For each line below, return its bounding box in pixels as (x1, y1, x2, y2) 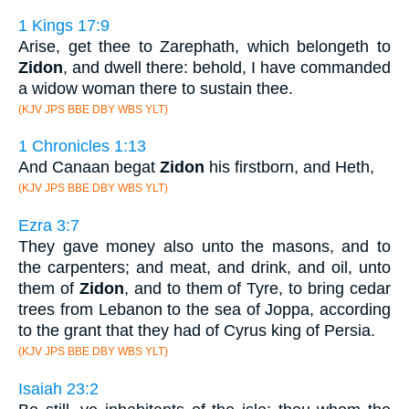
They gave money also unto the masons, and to (18, 236, 391, 256)
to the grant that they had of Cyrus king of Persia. (18, 320, 375, 340)
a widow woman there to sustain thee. (18, 79, 293, 98)
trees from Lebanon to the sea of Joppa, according (18, 299, 391, 319)
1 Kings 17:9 (18, 16, 110, 35)
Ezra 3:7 (18, 215, 79, 235)
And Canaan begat (18, 158, 160, 177)
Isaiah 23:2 (18, 379, 99, 398)
